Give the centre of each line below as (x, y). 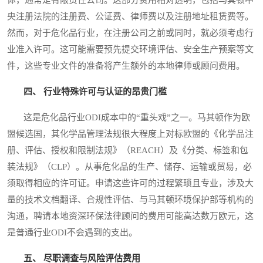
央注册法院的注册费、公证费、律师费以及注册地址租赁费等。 (130, 16)
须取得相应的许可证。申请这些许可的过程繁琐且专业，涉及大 (130, 183)
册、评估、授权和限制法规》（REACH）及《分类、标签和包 (128, 150)
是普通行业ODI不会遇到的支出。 (72, 232)
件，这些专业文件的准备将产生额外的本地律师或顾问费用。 (126, 65)
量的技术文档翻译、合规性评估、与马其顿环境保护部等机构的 (130, 199)
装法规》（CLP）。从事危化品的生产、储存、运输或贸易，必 (129, 166)
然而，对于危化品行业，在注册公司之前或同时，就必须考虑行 (130, 33)
